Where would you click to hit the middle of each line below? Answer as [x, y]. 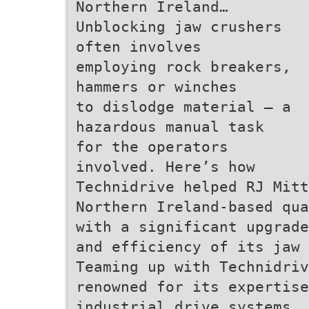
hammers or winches [157, 87]
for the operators [152, 147]
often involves [139, 47]
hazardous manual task [170, 127]
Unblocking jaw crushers [179, 27]
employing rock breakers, [183, 67]
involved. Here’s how [166, 167]
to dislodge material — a [183, 107]
